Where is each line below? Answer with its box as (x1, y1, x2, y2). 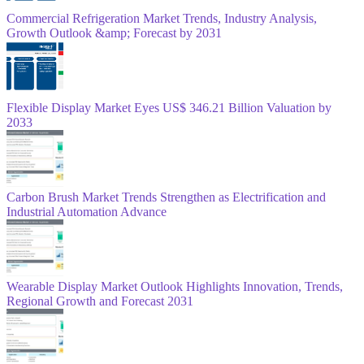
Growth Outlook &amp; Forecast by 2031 (6, 25, 222, 40)
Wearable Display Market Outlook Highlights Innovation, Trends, (6, 279, 343, 293)
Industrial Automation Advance (6, 204, 167, 219)
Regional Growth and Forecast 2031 (6, 293, 193, 308)
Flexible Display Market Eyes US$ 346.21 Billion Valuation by (6, 100, 331, 115)
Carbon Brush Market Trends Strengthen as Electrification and (6, 189, 326, 204)
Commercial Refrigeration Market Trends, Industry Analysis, (6, 11, 317, 25)
